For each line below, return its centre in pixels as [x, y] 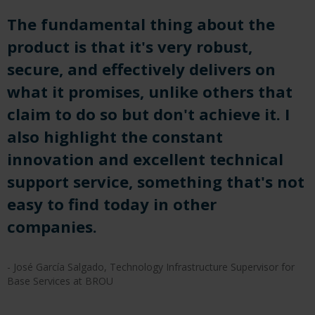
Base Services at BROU [60, 281]
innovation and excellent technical [145, 159]
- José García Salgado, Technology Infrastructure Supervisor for [151, 266]
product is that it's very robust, [130, 46]
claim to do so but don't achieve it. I [148, 114]
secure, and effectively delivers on [141, 69]
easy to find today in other [112, 204]
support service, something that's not [156, 181]
